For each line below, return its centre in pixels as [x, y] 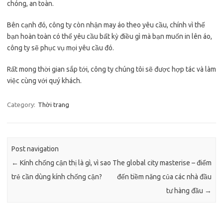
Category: [22, 105]
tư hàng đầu [185, 191]
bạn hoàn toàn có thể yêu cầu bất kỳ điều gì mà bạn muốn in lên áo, [110, 36]
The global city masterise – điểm [162, 163]
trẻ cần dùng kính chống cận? [57, 177]
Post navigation [35, 149]
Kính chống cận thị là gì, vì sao [65, 163]
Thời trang [54, 105]
